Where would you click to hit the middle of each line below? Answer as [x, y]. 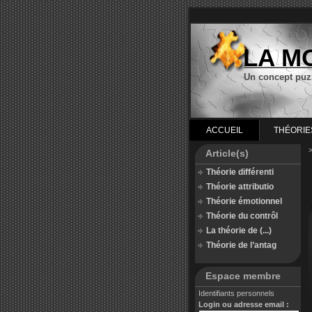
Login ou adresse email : [244, 304]
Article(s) [227, 153]
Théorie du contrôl [242, 216]
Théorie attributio [240, 187]
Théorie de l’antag [241, 245]
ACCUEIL [224, 130]
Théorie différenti [240, 172]
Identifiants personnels [236, 293]
